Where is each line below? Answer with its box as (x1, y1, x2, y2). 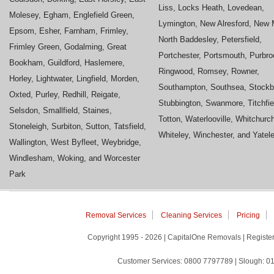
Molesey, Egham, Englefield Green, (9, 10, 135, 20)
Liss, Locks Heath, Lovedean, (158, 2, 264, 12)
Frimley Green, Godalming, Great (9, 42, 127, 51)
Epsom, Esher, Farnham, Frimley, (9, 26, 128, 35)
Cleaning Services (160, 210, 222, 220)
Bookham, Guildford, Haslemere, (9, 57, 125, 67)
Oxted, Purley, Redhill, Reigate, (9, 89, 120, 99)
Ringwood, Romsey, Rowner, (158, 66, 259, 76)
